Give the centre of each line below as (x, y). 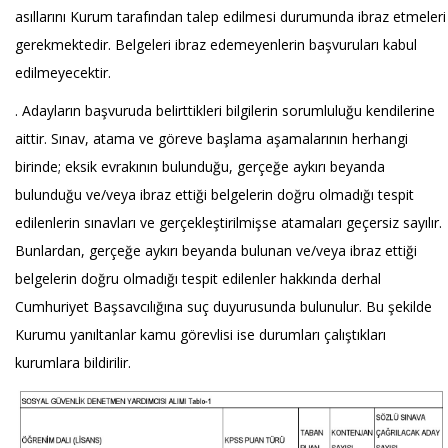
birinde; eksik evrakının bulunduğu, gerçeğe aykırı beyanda (200, 166)
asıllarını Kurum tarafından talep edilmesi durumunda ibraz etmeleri (230, 16)
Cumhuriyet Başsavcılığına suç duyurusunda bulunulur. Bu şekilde (223, 306)
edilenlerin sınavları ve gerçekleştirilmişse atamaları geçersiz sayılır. (228, 222)
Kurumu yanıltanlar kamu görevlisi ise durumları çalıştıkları (200, 334)
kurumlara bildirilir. (73, 362)
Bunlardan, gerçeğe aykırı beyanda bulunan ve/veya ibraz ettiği (216, 250)
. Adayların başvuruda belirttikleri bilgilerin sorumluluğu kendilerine (225, 110)
